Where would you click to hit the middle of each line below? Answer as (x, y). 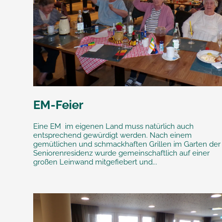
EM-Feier (58, 105)
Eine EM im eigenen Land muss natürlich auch (114, 127)
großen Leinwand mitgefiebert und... (95, 162)
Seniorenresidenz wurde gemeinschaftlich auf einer (122, 153)
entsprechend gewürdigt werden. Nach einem (113, 136)
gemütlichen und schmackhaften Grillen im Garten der (127, 144)
